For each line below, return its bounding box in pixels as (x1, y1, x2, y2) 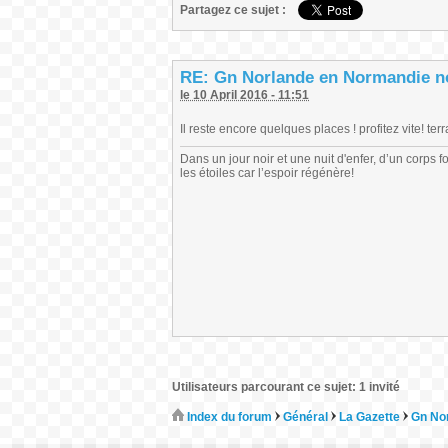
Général (283, 410, 328, 424)
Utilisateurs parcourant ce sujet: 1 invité (172, 380, 400, 394)
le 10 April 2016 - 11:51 (180, 88, 309, 102)
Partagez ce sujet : (180, 3, 286, 17)
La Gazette (339, 410, 400, 424)
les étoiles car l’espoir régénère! (180, 166, 354, 180)
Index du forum (184, 410, 272, 424)
